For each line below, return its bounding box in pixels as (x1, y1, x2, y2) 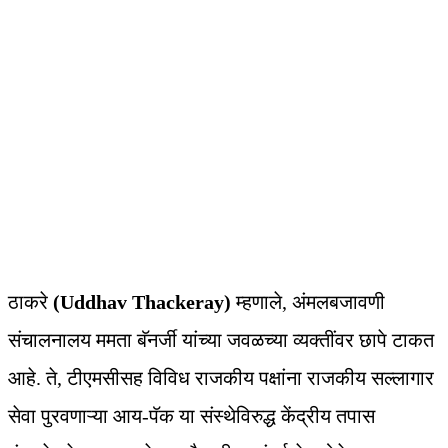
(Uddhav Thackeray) (53, 291, 231, 314)
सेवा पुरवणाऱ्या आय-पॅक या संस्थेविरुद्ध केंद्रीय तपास (8, 405, 375, 428)
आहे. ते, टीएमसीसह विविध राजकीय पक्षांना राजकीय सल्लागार (8, 367, 434, 390)
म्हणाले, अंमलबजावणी (231, 291, 385, 314)
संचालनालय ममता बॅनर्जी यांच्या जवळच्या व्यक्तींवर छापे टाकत (8, 329, 434, 352)
